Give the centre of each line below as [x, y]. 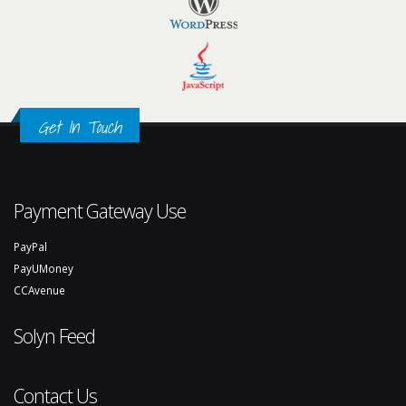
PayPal [30, 247]
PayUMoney [43, 269]
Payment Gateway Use [100, 211]
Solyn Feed [54, 336]
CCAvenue [39, 290]
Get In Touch [80, 127]
